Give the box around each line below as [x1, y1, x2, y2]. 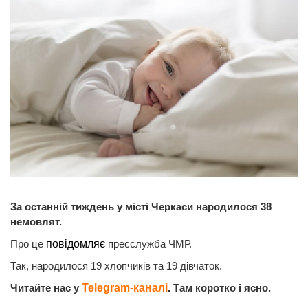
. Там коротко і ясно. [168, 281, 271, 294]
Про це [10, 237, 46, 250]
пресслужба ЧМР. [108, 237, 195, 250]
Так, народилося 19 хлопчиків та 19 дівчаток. [10, 259, 225, 272]
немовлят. [10, 215, 65, 228]
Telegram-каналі [82, 281, 168, 294]
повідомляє [46, 237, 108, 250]
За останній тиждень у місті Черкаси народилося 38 [10, 200, 272, 212]
